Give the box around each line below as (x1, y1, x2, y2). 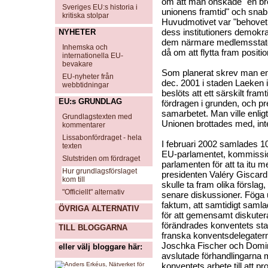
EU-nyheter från (62, 72, 114, 81)
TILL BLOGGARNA (59, 223, 127, 232)
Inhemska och (62, 43, 108, 51)
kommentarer (62, 121, 105, 129)
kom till (62, 175, 85, 184)
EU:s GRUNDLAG (59, 97, 122, 106)
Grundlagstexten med (62, 112, 132, 121)
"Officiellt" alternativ (62, 188, 124, 196)
